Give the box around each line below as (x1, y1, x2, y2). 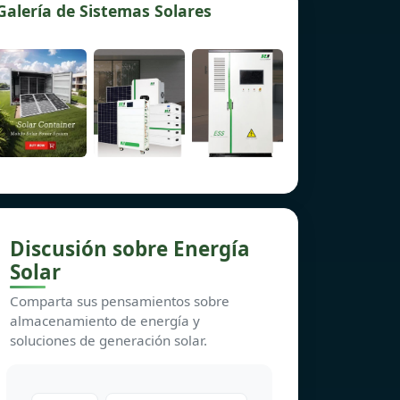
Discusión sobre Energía (10, 234, 250, 262)
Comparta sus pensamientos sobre (10, 291, 229, 310)
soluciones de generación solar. (10, 330, 207, 349)
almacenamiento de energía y (10, 311, 200, 329)
